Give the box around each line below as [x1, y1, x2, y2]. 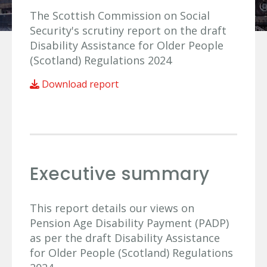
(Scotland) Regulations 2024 [30, 53, 172, 67]
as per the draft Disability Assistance [30, 230, 220, 245]
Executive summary [30, 162, 210, 187]
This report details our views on [30, 200, 194, 215]
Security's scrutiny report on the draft [30, 23, 226, 38]
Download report [39, 77, 119, 91]
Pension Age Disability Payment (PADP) [30, 215, 229, 230]
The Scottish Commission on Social [30, 8, 210, 23]
